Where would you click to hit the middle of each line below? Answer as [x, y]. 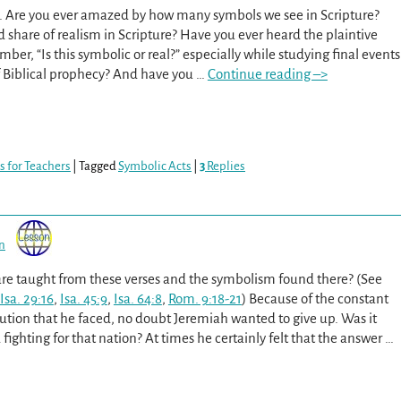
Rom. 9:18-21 [205, 298]
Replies [225, 166]
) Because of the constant [315, 298]
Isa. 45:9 [83, 298]
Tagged [98, 166]
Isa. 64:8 [137, 298]
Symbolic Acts [155, 166]
